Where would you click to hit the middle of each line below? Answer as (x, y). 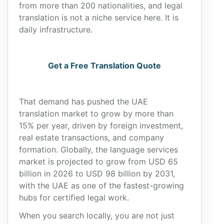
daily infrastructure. (57, 29)
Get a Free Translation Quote (104, 65)
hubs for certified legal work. (75, 197)
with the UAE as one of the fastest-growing (101, 185)
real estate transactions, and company (91, 137)
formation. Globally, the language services (98, 149)
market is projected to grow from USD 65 (98, 161)
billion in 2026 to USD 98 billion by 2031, (97, 173)
